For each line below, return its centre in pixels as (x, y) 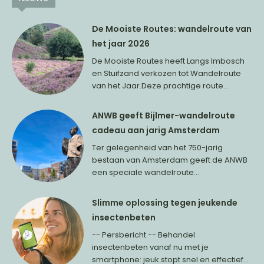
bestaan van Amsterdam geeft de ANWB (170, 160)
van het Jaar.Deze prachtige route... (161, 86)
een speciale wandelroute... (146, 173)
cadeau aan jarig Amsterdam (156, 131)
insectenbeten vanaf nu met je (151, 247)
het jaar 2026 (121, 44)
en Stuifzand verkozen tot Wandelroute (167, 73)
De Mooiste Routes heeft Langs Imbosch (169, 61)
